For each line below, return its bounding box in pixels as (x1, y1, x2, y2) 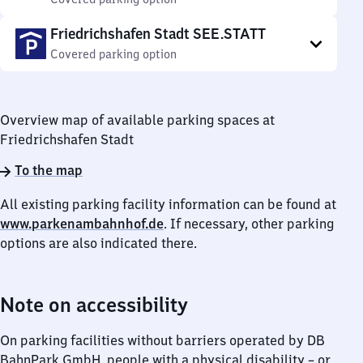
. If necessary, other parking (164, 216, 334, 232)
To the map (15, 162, 83, 178)
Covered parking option (50, 47, 177, 62)
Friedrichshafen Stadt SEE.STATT (50, 24, 266, 43)
